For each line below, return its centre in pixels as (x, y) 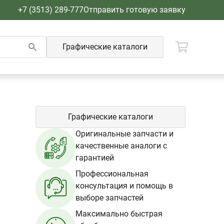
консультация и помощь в (124, 186)
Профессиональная (112, 174)
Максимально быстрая (119, 214)
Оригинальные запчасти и (124, 134)
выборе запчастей (109, 198)
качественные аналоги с (121, 146)
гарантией (95, 158)
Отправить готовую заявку (134, 10)
